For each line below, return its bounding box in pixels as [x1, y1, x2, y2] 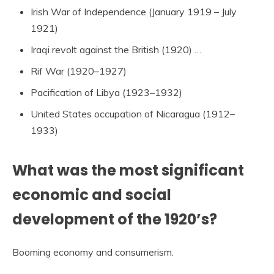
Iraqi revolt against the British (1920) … [31, 43, 201, 56]
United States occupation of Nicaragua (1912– [31, 107, 235, 120]
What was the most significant [12, 160, 244, 180]
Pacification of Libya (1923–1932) [31, 86, 182, 98]
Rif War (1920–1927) [31, 64, 127, 77]
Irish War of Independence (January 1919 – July [31, 5, 237, 18]
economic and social [12, 184, 171, 205]
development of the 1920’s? [12, 209, 217, 229]
